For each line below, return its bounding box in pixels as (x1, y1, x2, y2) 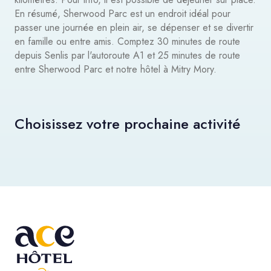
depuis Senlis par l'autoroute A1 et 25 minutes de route (15, 48, 240, 62)
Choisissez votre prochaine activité (15, 113, 240, 134)
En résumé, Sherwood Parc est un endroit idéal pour (15, 7, 230, 21)
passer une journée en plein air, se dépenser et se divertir (15, 21, 253, 34)
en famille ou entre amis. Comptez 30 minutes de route (15, 34, 240, 48)
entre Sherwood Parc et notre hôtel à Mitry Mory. (15, 62, 217, 76)
